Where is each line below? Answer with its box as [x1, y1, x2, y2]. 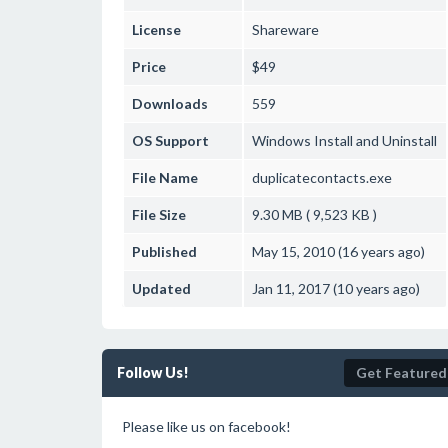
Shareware [252, 21, 319, 38]
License [132, 21, 181, 38]
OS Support [132, 132, 209, 149]
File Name [132, 169, 198, 186]
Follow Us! [117, 364, 189, 381]
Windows [252, 132, 311, 149]
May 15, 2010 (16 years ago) [252, 243, 425, 260]
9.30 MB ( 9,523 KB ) [252, 206, 377, 223]
